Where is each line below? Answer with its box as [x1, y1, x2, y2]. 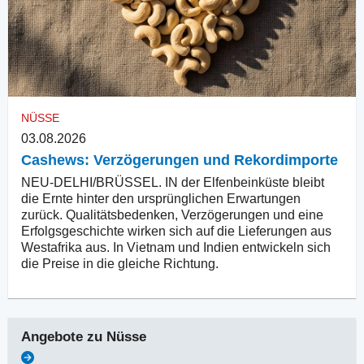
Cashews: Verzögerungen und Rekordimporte [21, 151, 338, 168]
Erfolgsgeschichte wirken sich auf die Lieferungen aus [21, 223, 331, 238]
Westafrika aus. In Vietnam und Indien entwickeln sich [21, 240, 331, 254]
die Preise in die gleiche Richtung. [21, 256, 219, 271]
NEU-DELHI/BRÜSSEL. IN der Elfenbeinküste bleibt [21, 175, 324, 189]
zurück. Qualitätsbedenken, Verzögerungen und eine [21, 207, 323, 222]
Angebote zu [21, 328, 106, 344]
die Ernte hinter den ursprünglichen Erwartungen [21, 191, 301, 206]
